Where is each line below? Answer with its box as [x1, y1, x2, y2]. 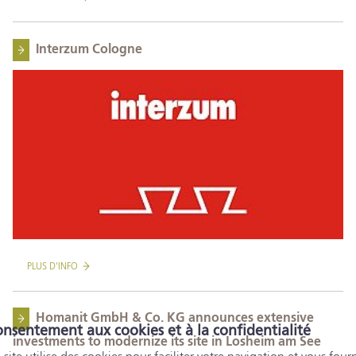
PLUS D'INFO [27, 261, 78, 272]
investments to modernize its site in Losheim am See [13, 335, 321, 349]
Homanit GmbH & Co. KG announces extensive [36, 312, 314, 326]
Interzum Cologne [36, 44, 142, 57]
